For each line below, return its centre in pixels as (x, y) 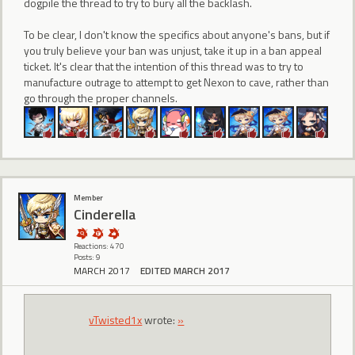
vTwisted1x (116, 319)
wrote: (160, 319)
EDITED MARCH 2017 (185, 271)
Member (88, 198)
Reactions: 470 (99, 246)
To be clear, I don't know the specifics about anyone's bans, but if (177, 34)
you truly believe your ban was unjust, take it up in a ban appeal (173, 50)
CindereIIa (105, 214)
